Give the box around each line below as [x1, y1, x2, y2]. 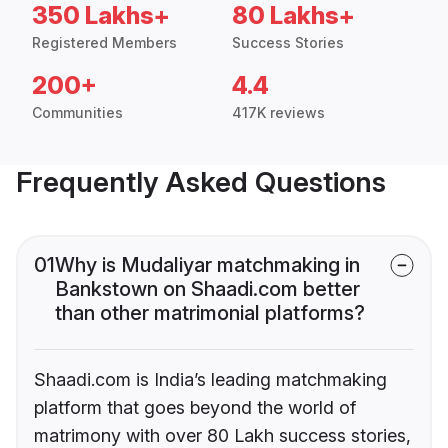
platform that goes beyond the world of [34, 397, 356, 419]
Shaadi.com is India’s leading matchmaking [34, 369, 387, 391]
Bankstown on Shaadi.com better [55, 277, 360, 302]
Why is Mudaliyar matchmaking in [55, 253, 360, 278]
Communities [32, 104, 123, 122]
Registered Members [32, 34, 177, 52]
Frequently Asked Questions [16, 165, 386, 200]
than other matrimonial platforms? [55, 301, 365, 326]
